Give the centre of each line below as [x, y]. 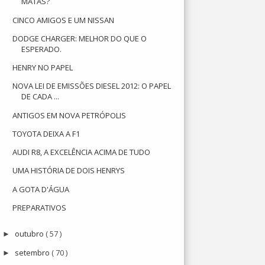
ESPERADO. [42, 49]
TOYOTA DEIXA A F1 [46, 133]
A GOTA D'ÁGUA [41, 189]
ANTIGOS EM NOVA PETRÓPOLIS [70, 115]
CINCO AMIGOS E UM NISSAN [64, 20]
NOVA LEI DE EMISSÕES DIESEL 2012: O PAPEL [92, 86]
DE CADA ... [41, 97]
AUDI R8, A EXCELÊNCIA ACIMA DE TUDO [82, 152]
